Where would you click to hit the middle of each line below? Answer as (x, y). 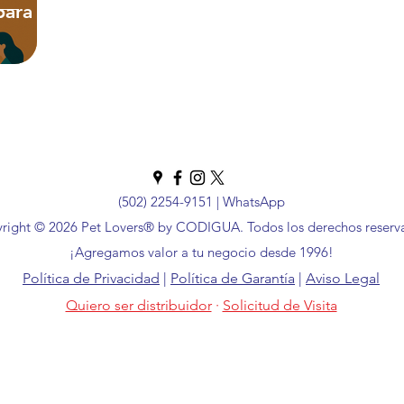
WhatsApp (253, 202)
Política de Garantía (233, 278)
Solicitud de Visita (280, 305)
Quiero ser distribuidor (138, 305)
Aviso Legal (343, 278)
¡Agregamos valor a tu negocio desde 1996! (202, 252)
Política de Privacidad (91, 278)
